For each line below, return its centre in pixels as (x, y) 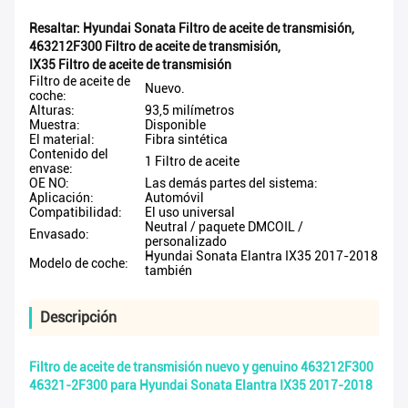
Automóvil (174, 198)
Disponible (175, 125)
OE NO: (49, 184)
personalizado (186, 242)
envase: (51, 169)
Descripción (78, 318)
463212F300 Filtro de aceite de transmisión (153, 47)
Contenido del (69, 154)
